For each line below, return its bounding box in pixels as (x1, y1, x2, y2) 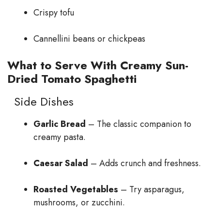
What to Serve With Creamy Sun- (7, 57, 188, 74)
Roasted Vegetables (33, 183, 118, 196)
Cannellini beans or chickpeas (33, 32, 145, 46)
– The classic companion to (86, 118, 191, 131)
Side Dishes (7, 93, 74, 110)
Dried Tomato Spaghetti (7, 70, 137, 88)
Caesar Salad (33, 157, 88, 170)
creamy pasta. (33, 131, 86, 144)
